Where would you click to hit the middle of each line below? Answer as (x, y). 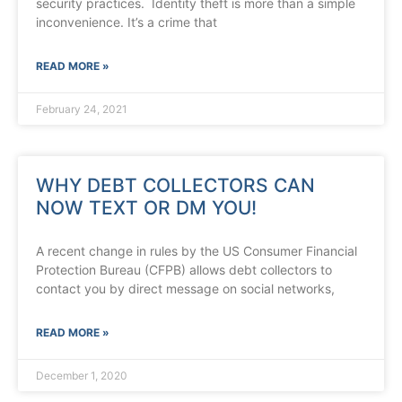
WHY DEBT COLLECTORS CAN (175, 186)
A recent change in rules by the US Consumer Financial (197, 251)
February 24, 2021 (82, 109)
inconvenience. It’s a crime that (127, 22)
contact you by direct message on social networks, (185, 289)
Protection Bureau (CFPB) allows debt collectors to (184, 270)
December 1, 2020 (82, 376)
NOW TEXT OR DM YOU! (146, 208)
